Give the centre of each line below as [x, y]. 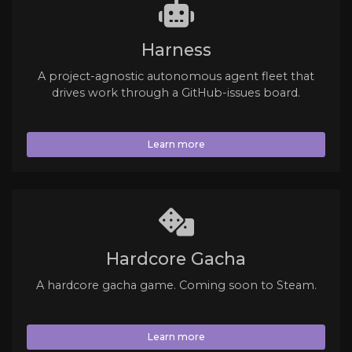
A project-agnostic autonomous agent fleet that [176, 76]
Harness [176, 50]
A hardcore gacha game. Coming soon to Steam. [176, 285]
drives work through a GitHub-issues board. [176, 92]
